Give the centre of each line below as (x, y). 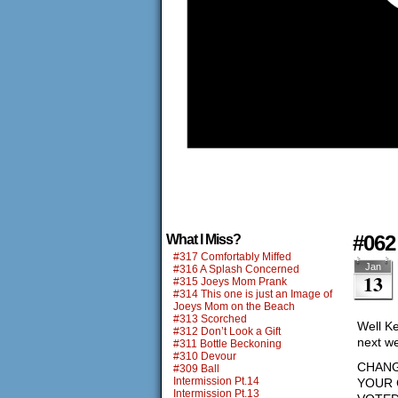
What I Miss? (203, 239)
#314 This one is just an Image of (253, 294)
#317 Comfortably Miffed (232, 257)
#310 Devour (205, 356)
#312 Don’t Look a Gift (227, 331)
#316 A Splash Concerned (236, 269)
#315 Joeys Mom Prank (230, 282)
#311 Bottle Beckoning (227, 344)
